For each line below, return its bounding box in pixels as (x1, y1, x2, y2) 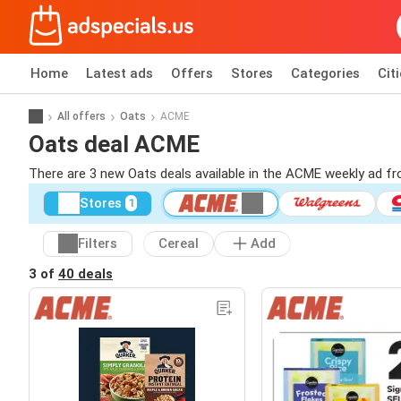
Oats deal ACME (29, 130, 200, 158)
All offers (57, 109, 106, 123)
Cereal (158, 235, 199, 252)
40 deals (58, 265, 113, 282)
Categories (291, 65, 360, 81)
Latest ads (86, 65, 153, 81)
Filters (78, 235, 117, 252)
